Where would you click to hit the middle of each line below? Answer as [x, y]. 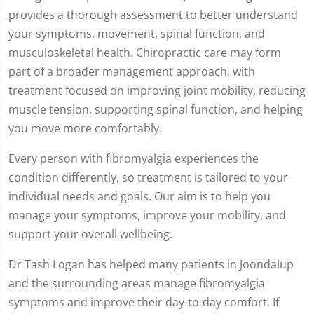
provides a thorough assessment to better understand [153, 14]
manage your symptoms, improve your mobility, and [147, 215]
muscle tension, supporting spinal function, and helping [156, 109]
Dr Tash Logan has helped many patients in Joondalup [151, 264]
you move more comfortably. [85, 128]
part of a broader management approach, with [132, 71]
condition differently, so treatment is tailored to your [148, 177]
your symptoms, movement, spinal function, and [137, 33]
